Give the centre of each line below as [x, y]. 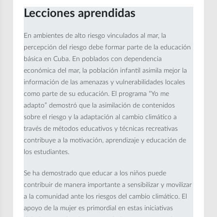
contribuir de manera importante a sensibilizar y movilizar [108, 185]
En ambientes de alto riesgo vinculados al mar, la [95, 36]
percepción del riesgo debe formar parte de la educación [108, 48]
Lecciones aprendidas [80, 14]
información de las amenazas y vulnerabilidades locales [105, 83]
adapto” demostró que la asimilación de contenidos [100, 106]
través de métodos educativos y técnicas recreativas [101, 129]
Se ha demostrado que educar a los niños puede [95, 174]
